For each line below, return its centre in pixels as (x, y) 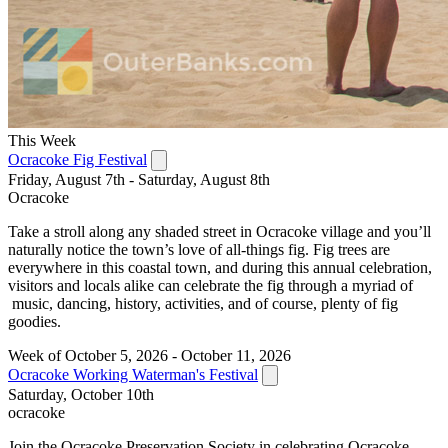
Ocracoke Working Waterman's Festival (133, 374)
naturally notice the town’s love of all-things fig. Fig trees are (199, 249)
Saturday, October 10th (81, 394)
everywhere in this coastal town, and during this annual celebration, (220, 267)
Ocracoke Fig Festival (77, 159)
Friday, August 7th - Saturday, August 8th (139, 179)
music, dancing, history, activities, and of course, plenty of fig (203, 303)
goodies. (34, 321)
